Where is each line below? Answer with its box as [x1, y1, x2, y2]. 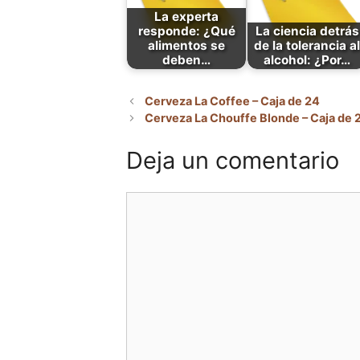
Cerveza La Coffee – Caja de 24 [145, 94, 321, 108]
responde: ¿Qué [137, 22, 235, 39]
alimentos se [148, 37, 225, 53]
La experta [154, 8, 219, 24]
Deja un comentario [126, 145, 339, 174]
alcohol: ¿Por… [264, 51, 350, 67]
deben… [162, 51, 211, 67]
